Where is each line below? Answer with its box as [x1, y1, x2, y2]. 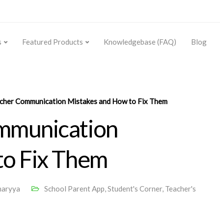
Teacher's [165, 184, 196, 193]
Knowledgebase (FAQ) [104, 37, 176, 46]
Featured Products [22, 37, 83, 46]
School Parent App [44, 184, 105, 193]
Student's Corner [108, 184, 162, 193]
